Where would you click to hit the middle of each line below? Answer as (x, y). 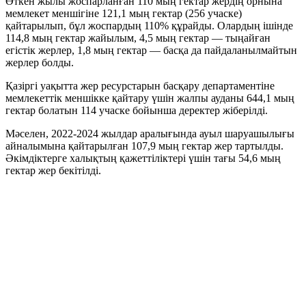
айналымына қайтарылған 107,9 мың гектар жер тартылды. (144, 146)
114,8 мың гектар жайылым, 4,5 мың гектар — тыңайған (138, 38)
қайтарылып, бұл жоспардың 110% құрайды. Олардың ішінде (149, 26)
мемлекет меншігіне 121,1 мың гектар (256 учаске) (124, 14)
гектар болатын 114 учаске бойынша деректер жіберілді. (137, 111)
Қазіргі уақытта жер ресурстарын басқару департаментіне (140, 86)
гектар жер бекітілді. (53, 171)
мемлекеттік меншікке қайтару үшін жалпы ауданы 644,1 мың (150, 98)
